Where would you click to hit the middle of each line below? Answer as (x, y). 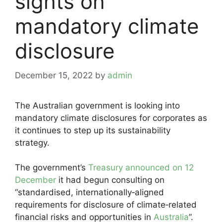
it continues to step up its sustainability (93, 130)
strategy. (32, 142)
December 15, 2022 (54, 75)
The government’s (50, 167)
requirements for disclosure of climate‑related (106, 205)
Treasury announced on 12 (140, 167)
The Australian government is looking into (97, 105)
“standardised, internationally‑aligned (89, 192)
